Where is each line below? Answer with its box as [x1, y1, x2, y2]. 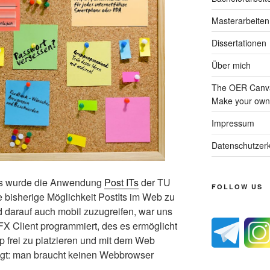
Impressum [211, 116, 254, 129]
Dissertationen [211, 36, 266, 49]
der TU [139, 175, 171, 189]
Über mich [211, 58, 251, 71]
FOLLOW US [211, 181, 263, 191]
